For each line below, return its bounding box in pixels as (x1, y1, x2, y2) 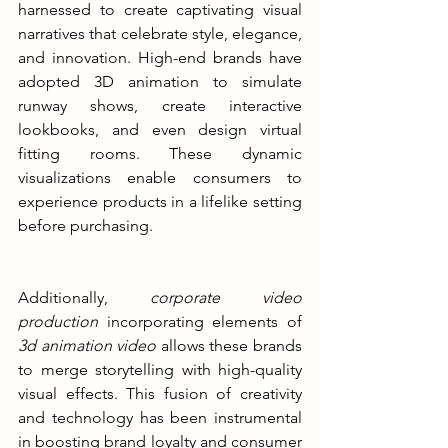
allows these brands (156, 335, 303, 355)
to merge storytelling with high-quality (18, 359, 302, 379)
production (18, 311, 98, 331)
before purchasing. (18, 215, 153, 235)
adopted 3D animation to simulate (18, 71, 302, 91)
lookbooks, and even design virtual (18, 119, 302, 139)
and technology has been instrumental (18, 407, 302, 427)
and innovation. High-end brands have (18, 47, 302, 67)
